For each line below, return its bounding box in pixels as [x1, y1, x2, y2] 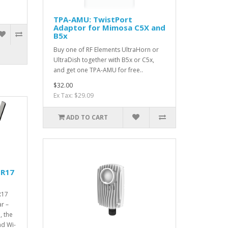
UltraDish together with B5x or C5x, [53, 55, 154, 65]
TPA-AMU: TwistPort [53, 14, 132, 25]
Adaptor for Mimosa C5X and [53, 22, 165, 33]
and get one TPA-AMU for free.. [53, 66, 143, 75]
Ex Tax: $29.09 [53, 91, 94, 100]
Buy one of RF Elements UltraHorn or [53, 45, 159, 54]
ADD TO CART [66, 113, 108, 122]
